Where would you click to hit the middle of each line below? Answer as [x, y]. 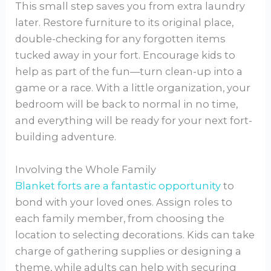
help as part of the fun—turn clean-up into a [129, 72]
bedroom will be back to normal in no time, [127, 104]
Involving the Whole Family [86, 169]
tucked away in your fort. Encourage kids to [126, 55]
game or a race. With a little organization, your [133, 88]
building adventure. [66, 137]
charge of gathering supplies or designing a [129, 251]
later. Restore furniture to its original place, [125, 23]
